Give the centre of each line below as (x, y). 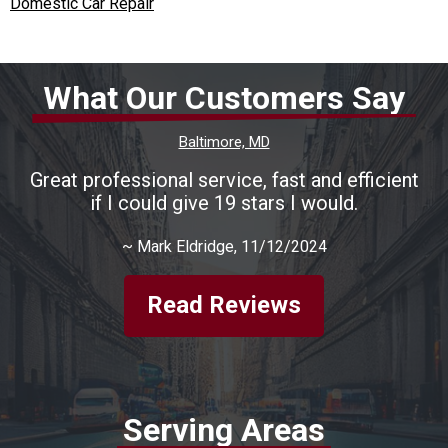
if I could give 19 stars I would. (224, 202)
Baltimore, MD (224, 141)
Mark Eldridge (185, 246)
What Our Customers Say (224, 97)
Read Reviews (224, 305)
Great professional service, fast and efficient (224, 179)
